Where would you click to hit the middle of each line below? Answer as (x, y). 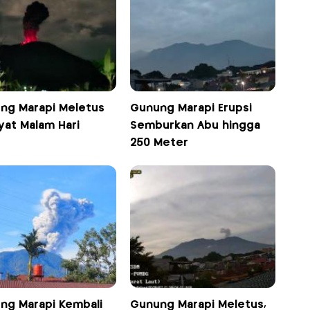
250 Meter (159, 143)
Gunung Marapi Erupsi (191, 109)
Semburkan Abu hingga (195, 126)
